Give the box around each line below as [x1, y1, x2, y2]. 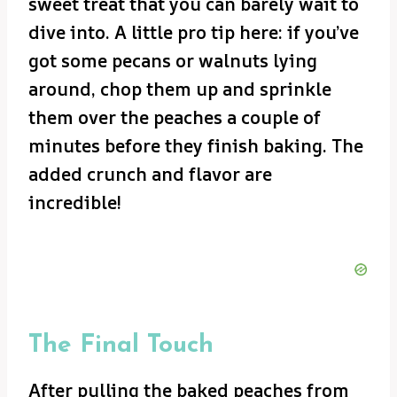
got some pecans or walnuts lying [28, 48, 317, 73]
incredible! [28, 190, 121, 214]
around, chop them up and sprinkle [28, 76, 331, 101]
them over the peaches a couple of [28, 105, 321, 129]
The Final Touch [28, 332, 214, 358]
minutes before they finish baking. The [28, 133, 363, 158]
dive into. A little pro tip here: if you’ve [28, 19, 359, 44]
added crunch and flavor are [28, 161, 272, 186]
